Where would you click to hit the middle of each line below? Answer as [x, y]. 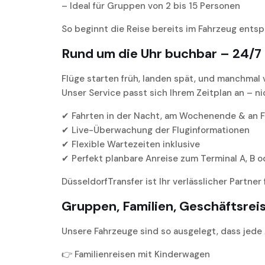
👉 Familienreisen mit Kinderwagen [136, 255]
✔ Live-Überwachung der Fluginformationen [156, 130]
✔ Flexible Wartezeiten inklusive [131, 145]
